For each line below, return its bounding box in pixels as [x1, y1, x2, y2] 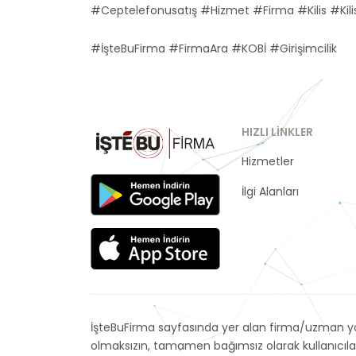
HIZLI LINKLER [242, 124, 313, 140]
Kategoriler [242, 168, 301, 184]
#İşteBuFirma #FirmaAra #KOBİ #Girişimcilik [91, 41, 337, 56]
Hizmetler [242, 153, 294, 169]
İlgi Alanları [242, 184, 299, 199]
